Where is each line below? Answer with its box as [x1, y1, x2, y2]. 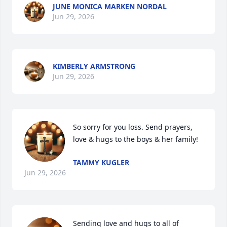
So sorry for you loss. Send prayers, [73, 122, 193, 132]
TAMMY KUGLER [73, 158, 129, 167]
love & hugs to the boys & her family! [73, 134, 198, 144]
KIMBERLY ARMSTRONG [53, 61, 135, 71]
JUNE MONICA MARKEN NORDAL [53, 2, 167, 11]
